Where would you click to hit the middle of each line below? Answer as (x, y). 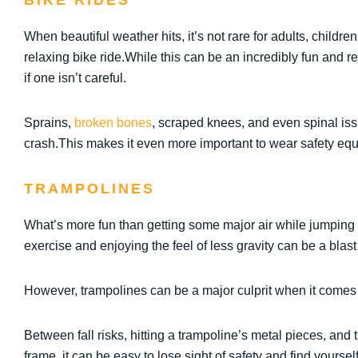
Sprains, (49, 123)
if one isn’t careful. (75, 78)
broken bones (113, 123)
